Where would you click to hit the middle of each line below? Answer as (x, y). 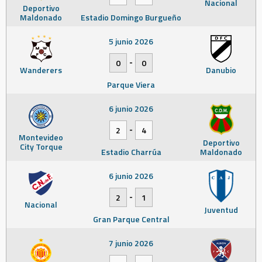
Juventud (221, 209)
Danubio (221, 70)
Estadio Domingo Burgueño (131, 17)
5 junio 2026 (131, 41)
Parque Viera (131, 84)
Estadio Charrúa (131, 151)
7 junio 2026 (131, 243)
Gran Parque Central (131, 219)
